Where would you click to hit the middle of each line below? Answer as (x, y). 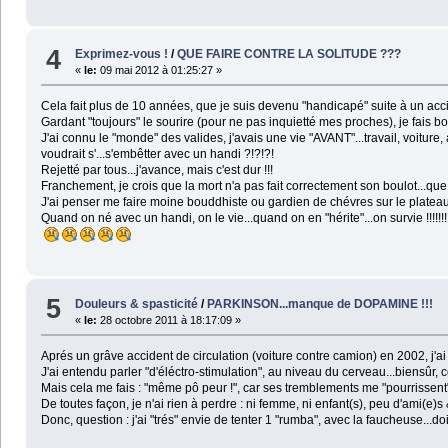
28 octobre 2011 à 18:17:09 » (169, 319)
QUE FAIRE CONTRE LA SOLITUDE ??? (289, 54)
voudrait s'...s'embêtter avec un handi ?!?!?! (157, 154)
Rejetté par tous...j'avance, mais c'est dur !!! (156, 170)
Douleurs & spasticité (137, 303)
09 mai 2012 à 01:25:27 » (160, 70)
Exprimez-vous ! (122, 54)
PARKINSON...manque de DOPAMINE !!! (320, 303)
